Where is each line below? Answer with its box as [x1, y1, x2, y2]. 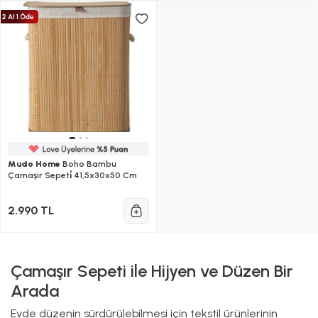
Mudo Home [8, 159, 60, 170]
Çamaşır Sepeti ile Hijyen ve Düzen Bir [11, 260, 293, 281]
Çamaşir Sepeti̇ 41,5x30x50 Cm [8, 170, 137, 181]
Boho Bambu [60, 159, 116, 170]
